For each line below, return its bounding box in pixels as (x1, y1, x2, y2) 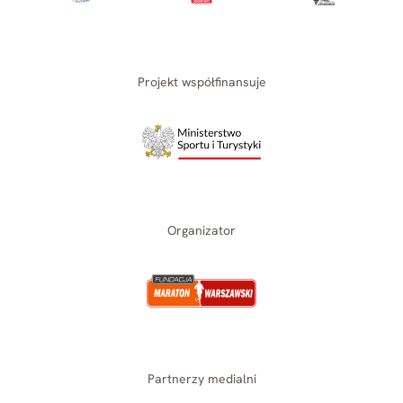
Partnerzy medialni (147, 371, 256, 388)
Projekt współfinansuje (137, 74, 266, 91)
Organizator (167, 222, 236, 239)
